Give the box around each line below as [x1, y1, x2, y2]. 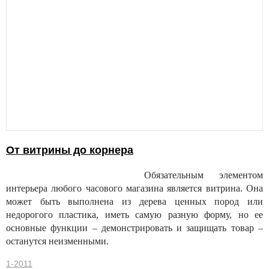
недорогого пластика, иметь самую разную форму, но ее [6, 210, 263, 220]
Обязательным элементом [144, 170, 263, 181]
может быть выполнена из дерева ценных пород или [6, 196, 263, 207]
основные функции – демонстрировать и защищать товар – [6, 223, 263, 234]
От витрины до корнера [6, 144, 133, 157]
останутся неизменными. [6, 236, 109, 247]
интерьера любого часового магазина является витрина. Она [6, 183, 263, 194]
